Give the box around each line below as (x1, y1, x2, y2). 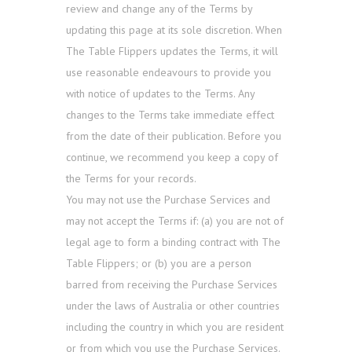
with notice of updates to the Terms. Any (66, 86, 255, 101)
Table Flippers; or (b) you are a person (66, 256, 251, 271)
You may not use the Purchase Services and (66, 192, 270, 207)
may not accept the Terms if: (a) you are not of (66, 214, 284, 229)
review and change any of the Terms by (66, 2, 252, 16)
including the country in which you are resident (66, 320, 284, 335)
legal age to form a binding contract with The (66, 235, 280, 250)
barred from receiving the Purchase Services (66, 277, 277, 292)
